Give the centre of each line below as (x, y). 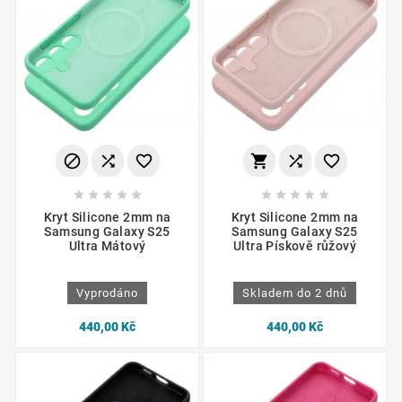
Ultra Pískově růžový (294, 246)
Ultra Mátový (107, 246)
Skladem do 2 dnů (295, 293)
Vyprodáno (107, 293)
